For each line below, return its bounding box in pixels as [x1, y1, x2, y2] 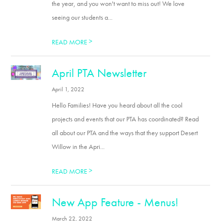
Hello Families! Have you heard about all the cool [52, 101, 183, 110]
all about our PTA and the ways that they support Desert [52, 128, 198, 137]
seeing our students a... [52, 13, 113, 22]
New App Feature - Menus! [52, 194, 179, 210]
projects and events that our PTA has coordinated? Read [52, 114, 199, 123]
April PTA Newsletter [52, 65, 147, 80]
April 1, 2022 [52, 85, 85, 93]
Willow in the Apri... [52, 142, 105, 151]
